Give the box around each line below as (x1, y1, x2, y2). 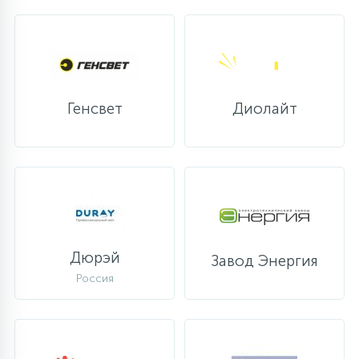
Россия (75, 272, 114, 285)
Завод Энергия (211, 252, 318, 270)
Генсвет (67, 99, 123, 118)
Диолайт (232, 99, 297, 118)
